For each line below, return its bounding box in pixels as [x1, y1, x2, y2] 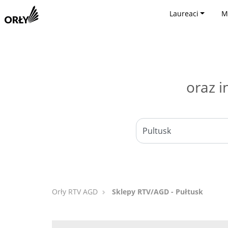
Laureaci [169, 9, 198, 18]
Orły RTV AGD [52, 187, 98, 196]
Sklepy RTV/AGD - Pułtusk [112, 187, 203, 196]
